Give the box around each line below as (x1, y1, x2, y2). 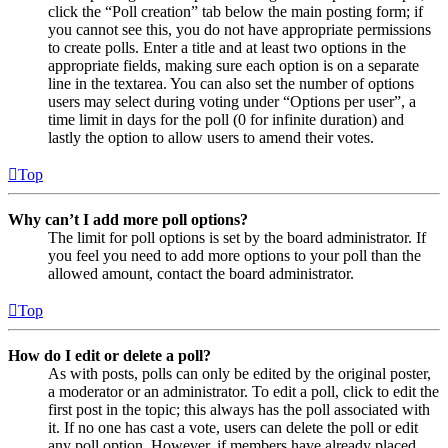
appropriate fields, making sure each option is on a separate (48, 56, 419, 74)
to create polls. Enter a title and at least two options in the (48, 38, 406, 56)
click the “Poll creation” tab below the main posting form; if (48, 2, 423, 20)
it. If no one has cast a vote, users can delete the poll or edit (48, 418, 418, 436)
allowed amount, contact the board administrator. (48, 264, 354, 282)
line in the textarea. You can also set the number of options (48, 74, 414, 92)
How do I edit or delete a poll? (8, 346, 211, 364)
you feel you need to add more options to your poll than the (48, 246, 421, 264)
